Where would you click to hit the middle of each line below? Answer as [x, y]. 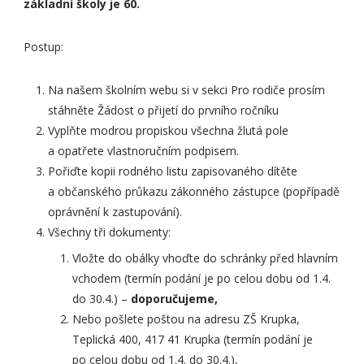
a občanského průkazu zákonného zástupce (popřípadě [194, 192]
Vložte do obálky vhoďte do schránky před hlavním [206, 258]
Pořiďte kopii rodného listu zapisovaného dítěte [173, 171]
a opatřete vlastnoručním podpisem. [144, 151]
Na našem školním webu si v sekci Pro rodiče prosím [187, 90]
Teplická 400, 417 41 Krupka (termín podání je [193, 340]
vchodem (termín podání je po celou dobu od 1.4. [202, 279]
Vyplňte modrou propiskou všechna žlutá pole [169, 131]
